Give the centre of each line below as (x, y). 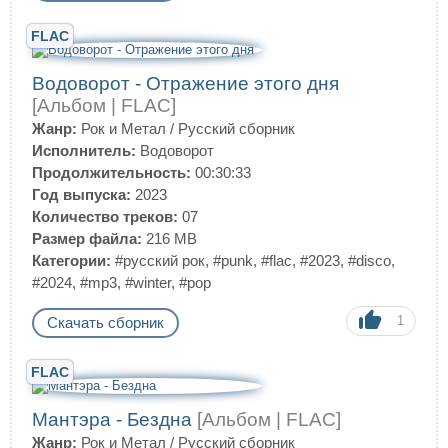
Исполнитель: (84, 150)
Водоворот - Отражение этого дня (185, 83)
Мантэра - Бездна (114, 419)
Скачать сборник (105, 322)
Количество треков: (105, 216)
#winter (148, 282)
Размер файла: (87, 238)
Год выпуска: (81, 194)
